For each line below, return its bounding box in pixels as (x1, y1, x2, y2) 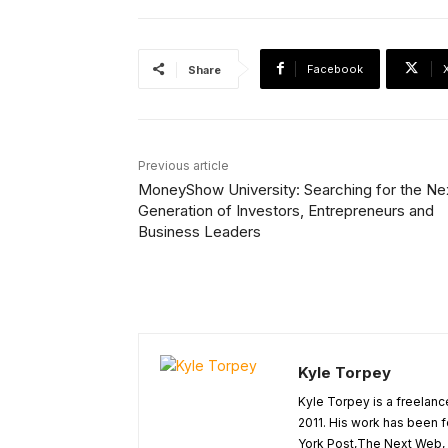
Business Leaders (138, 221, 261, 241)
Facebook (307, 61, 363, 76)
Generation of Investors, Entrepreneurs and (138, 200, 434, 220)
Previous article (138, 157, 229, 173)
